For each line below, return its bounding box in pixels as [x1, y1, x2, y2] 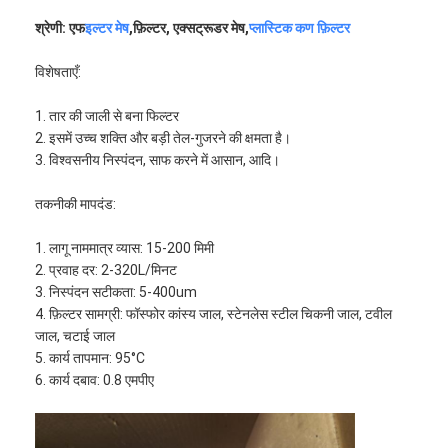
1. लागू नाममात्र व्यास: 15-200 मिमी [35, 239, 215, 256]
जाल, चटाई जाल [35, 327, 116, 344]
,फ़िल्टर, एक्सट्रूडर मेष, [129, 19, 250, 36]
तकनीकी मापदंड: [35, 195, 117, 212]
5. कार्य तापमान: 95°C [35, 349, 146, 366]
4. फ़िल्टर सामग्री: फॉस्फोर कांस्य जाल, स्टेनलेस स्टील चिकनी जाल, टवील [35, 305, 393, 322]
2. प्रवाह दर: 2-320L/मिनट [35, 261, 178, 278]
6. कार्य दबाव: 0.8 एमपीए [35, 371, 155, 388]
